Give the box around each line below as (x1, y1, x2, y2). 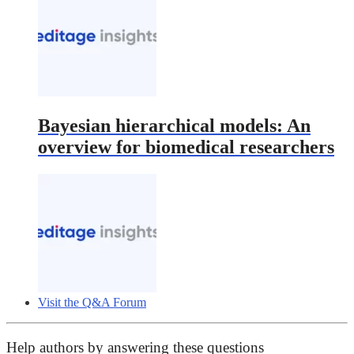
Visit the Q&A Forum (38, 296, 146, 310)
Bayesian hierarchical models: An (38, 115, 311, 137)
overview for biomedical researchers (38, 137, 334, 158)
